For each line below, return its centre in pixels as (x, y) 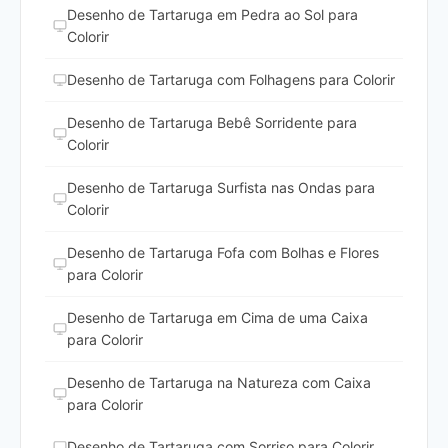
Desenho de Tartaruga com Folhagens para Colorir (231, 80)
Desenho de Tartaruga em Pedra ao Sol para (212, 15)
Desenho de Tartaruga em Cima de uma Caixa (217, 318)
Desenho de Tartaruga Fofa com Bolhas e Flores (223, 253)
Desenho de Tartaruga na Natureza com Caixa (219, 383)
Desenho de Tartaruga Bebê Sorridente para (212, 123)
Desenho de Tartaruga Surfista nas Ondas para (221, 188)
